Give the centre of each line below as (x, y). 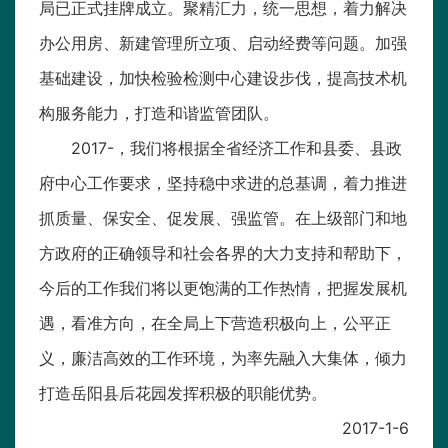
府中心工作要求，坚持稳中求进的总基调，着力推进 (223, 183)
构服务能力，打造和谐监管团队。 (159, 113)
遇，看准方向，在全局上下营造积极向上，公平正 (215, 323)
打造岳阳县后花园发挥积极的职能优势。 (183, 393)
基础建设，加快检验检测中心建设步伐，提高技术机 (223, 78)
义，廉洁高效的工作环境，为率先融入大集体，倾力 (223, 358)
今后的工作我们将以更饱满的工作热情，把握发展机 (223, 288)
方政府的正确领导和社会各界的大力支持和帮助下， (223, 253)
